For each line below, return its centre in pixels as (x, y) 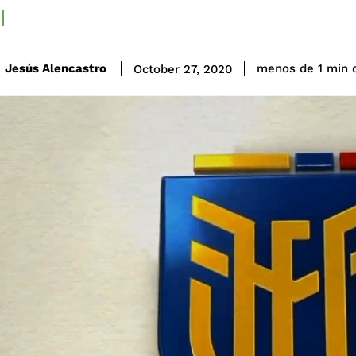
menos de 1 (290, 69)
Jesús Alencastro (56, 69)
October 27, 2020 (183, 69)
